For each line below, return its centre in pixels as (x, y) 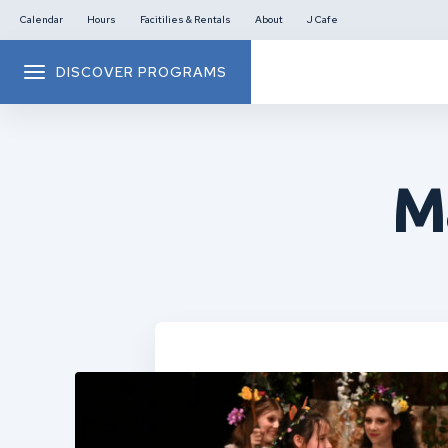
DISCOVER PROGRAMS (141, 72)
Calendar (41, 19)
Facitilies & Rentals (185, 19)
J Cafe (322, 19)
